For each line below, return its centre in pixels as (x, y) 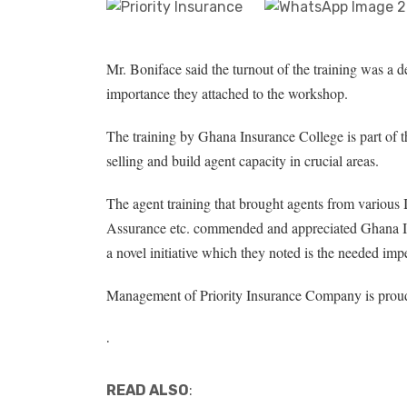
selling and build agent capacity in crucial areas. (243, 160)
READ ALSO (148, 390)
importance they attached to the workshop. (227, 93)
